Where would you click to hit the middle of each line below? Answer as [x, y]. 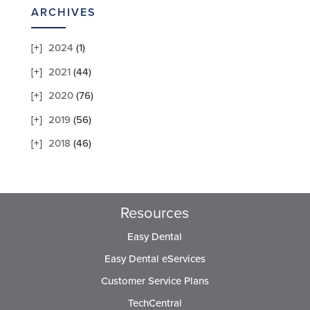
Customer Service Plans [155, 281]
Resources [155, 213]
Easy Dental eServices [155, 258]
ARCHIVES [63, 12]
